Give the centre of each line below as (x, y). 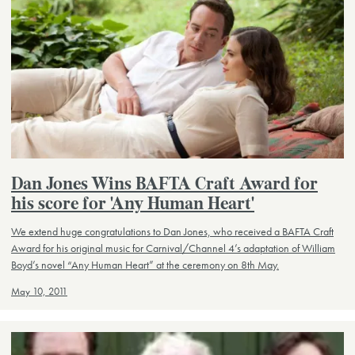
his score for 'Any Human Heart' (133, 205)
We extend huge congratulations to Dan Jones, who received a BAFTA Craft (172, 231)
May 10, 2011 (39, 291)
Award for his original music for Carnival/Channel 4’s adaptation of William (173, 248)
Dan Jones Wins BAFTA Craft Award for (164, 185)
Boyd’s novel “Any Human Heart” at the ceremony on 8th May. (145, 264)
